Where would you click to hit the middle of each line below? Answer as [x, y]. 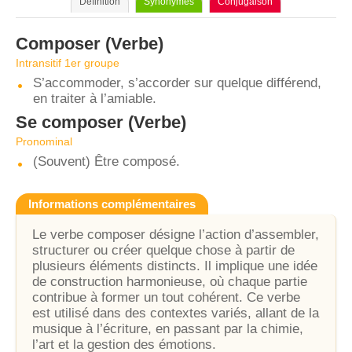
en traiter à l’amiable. [95, 99]
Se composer [70, 122]
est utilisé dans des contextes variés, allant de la [176, 313]
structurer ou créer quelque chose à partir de [163, 250]
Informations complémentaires [112, 204]
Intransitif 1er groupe [68, 63]
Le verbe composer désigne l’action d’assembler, [176, 235]
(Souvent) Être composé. [106, 161]
